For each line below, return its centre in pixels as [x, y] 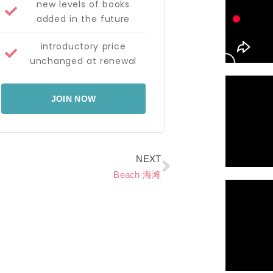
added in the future [83, 19]
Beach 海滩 [137, 174]
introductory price [83, 46]
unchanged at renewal [83, 61]
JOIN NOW [73, 98]
